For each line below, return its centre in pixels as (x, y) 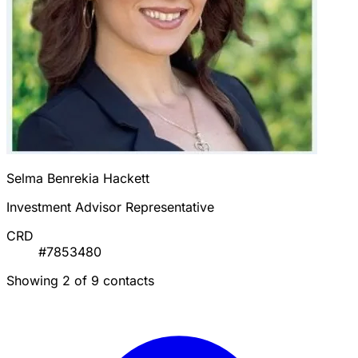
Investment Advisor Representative (110, 207)
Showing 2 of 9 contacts (80, 281)
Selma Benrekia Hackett (78, 179)
